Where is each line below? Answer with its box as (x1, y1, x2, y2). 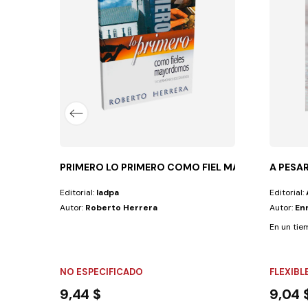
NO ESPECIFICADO (60, 265, 144, 278)
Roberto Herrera (85, 201, 158, 213)
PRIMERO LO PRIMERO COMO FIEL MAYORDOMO (60, 160, 291, 173)
